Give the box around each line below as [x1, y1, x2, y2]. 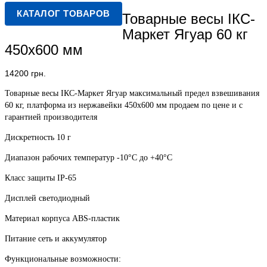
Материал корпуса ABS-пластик [5, 214, 120, 223]
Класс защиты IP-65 [5, 173, 76, 183]
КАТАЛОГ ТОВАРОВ [17, 8, 110, 18]
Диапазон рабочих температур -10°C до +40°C [5, 153, 172, 163]
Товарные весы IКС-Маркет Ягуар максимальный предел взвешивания [5, 89, 259, 98]
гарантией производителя [5, 113, 97, 122]
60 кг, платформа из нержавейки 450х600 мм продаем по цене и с [5, 101, 243, 110]
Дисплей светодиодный [5, 194, 90, 203]
